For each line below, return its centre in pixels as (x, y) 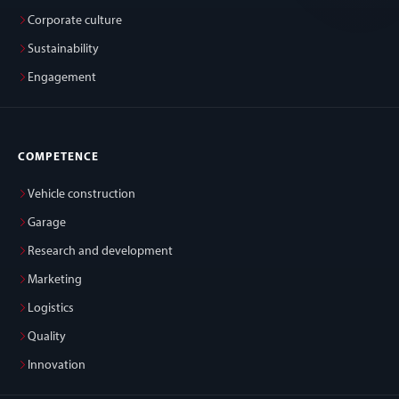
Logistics (51, 309)
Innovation (57, 366)
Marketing (55, 281)
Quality (47, 338)
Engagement (62, 78)
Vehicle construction (81, 195)
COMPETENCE (59, 158)
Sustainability (63, 50)
